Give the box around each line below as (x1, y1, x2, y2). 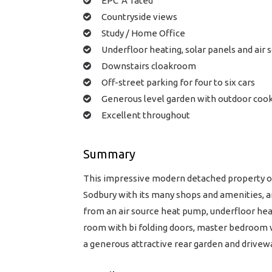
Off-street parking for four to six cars (101, 76, 255, 87)
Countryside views (101, 11, 177, 22)
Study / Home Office (101, 27, 185, 38)
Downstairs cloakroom (101, 60, 196, 71)
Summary (83, 146, 135, 161)
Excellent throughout (101, 109, 190, 120)
